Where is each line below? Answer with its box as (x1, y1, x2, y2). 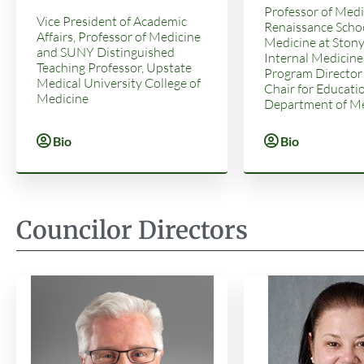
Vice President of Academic (37, 12, 187, 29)
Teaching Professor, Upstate (37, 58, 192, 76)
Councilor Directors (16, 214, 248, 245)
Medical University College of (37, 74, 201, 91)
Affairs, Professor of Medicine (37, 28, 201, 45)
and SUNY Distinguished (37, 43, 175, 60)
